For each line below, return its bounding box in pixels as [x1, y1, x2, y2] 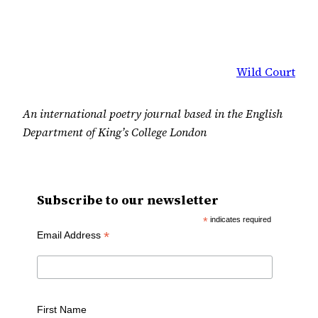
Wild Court [236, 64, 295, 80]
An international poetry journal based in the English [23, 105, 283, 121]
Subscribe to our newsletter [37, 191, 219, 209]
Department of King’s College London [23, 124, 207, 140]
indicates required [208, 215, 272, 224]
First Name [37, 303, 87, 315]
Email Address [37, 229, 104, 241]
